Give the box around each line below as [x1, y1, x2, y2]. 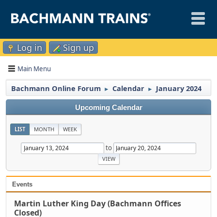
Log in [17, 42, 42, 53]
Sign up [63, 42, 94, 53]
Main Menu [17, 64, 51, 73]
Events [12, 180, 32, 188]
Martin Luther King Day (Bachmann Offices [14, 198, 181, 209]
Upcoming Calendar [75, 104, 142, 111]
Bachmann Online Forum [11, 83, 101, 93]
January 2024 [156, 83, 201, 93]
